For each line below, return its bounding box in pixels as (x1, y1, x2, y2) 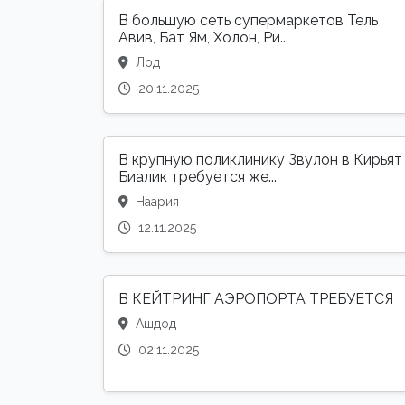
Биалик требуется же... (118, 168, 277, 186)
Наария (132, 194, 179, 210)
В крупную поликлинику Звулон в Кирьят (118, 151, 402, 169)
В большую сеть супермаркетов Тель (118, 12, 378, 30)
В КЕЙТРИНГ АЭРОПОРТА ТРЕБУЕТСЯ (118, 290, 393, 308)
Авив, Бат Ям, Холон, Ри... (118, 29, 288, 47)
